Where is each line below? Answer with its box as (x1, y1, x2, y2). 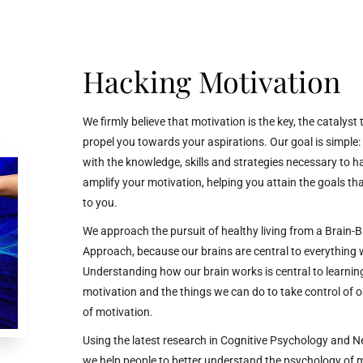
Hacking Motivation (83, 62, 340, 100)
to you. (83, 196, 117, 209)
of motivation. (83, 305, 158, 318)
